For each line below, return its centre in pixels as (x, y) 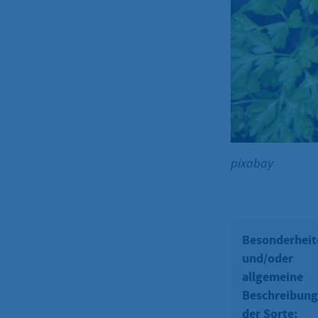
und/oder (268, 258)
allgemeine (273, 276)
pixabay (252, 163)
